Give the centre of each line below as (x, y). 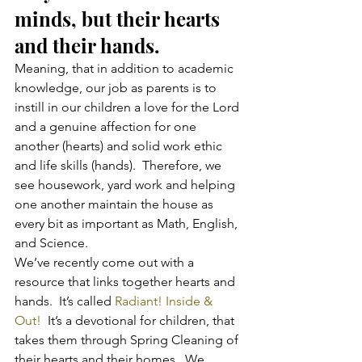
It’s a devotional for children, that (141, 320)
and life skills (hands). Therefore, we (120, 165)
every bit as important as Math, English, (128, 223)
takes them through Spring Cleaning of (128, 339)
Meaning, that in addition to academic (126, 68)
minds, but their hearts (120, 18)
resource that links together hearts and (126, 281)
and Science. (51, 242)
